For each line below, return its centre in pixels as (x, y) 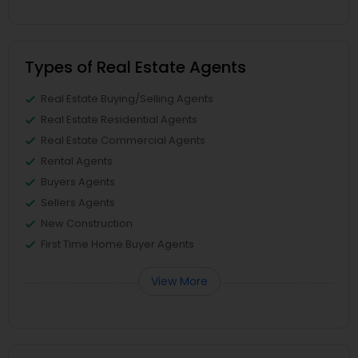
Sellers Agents (78, 202)
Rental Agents (77, 161)
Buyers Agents (78, 181)
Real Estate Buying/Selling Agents (127, 98)
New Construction (87, 223)
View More (179, 281)
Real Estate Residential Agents (119, 119)
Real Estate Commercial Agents (123, 140)
